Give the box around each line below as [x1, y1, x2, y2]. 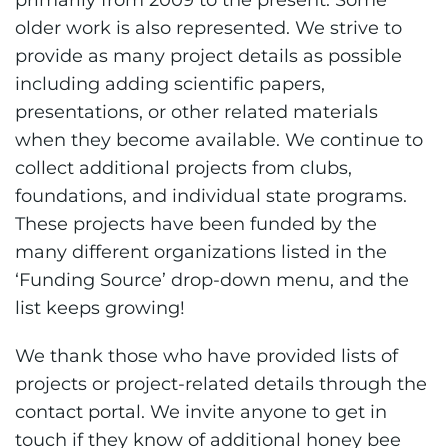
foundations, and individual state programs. [15, 185, 407, 207]
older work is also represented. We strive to [15, 17, 402, 39]
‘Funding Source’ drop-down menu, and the [15, 269, 409, 291]
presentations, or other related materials [15, 101, 378, 123]
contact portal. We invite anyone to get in [15, 401, 387, 423]
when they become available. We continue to [15, 129, 423, 151]
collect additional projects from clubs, [15, 157, 352, 179]
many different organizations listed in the [15, 241, 387, 263]
